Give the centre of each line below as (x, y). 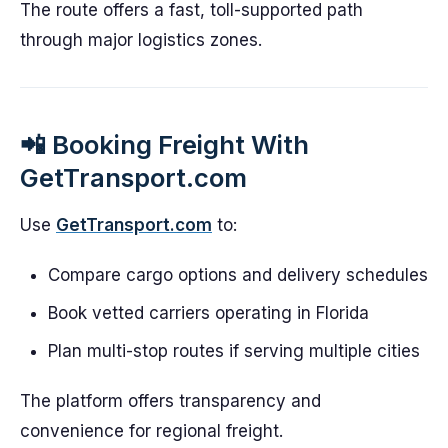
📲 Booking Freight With (164, 144)
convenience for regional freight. (151, 431)
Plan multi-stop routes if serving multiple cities (234, 351)
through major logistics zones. (141, 40)
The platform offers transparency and (170, 401)
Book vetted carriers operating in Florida (208, 313)
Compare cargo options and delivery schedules (238, 275)
